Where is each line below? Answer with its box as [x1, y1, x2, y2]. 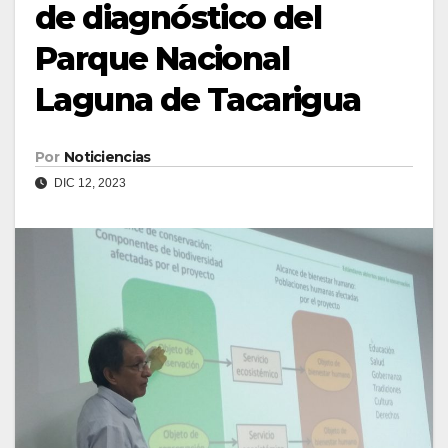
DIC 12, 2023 [51, 176, 126, 191]
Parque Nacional [35, 39, 289, 79]
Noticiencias [63, 148, 151, 167]
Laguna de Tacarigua [35, 80, 361, 120]
